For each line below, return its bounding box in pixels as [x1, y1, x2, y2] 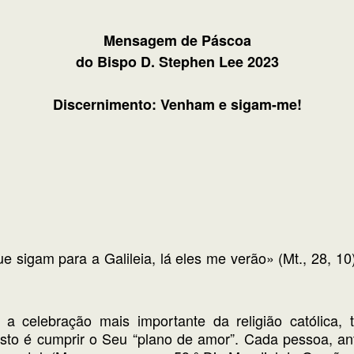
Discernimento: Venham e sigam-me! [52, 94, 302, 115]
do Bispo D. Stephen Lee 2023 [75, 51, 279, 72]
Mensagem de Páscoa [103, 30, 251, 51]
